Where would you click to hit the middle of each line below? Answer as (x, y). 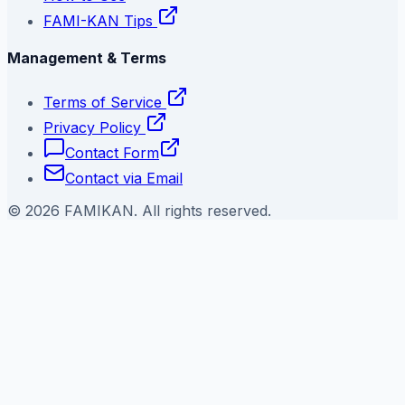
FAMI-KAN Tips (100, 20)
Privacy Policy (92, 128)
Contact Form (112, 153)
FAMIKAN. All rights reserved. (165, 211)
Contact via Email (124, 179)
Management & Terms (87, 58)
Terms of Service (103, 103)
